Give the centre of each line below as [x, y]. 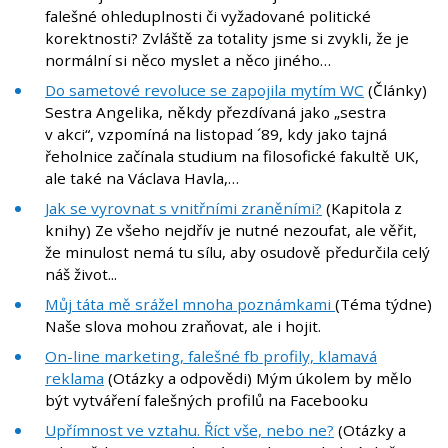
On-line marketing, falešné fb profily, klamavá [211, 356]
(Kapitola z [362, 208]
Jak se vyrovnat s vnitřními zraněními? [183, 208]
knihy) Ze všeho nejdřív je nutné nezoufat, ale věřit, [231, 230]
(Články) [395, 90]
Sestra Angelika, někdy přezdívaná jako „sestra [215, 112]
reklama [74, 378]
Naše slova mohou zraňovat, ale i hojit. [183, 326]
